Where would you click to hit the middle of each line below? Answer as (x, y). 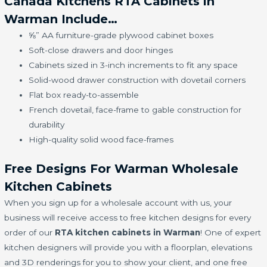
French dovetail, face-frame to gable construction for (135, 110)
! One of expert (231, 232)
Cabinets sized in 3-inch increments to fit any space (133, 65)
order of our (30, 232)
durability (47, 125)
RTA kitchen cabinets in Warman (128, 232)
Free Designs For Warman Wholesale (122, 168)
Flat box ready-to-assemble (84, 95)
